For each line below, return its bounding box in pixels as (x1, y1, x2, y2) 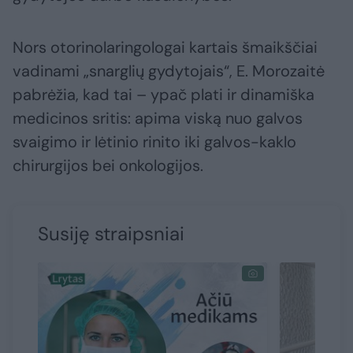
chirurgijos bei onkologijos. (13, 155, 203, 176)
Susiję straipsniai (38, 221, 184, 247)
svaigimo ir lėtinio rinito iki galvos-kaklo (13, 132, 296, 153)
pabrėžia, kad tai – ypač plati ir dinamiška (13, 84, 314, 106)
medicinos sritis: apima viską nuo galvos (13, 108, 303, 129)
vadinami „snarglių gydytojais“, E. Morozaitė (13, 61, 325, 82)
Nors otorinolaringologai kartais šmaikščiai (13, 37, 318, 58)
